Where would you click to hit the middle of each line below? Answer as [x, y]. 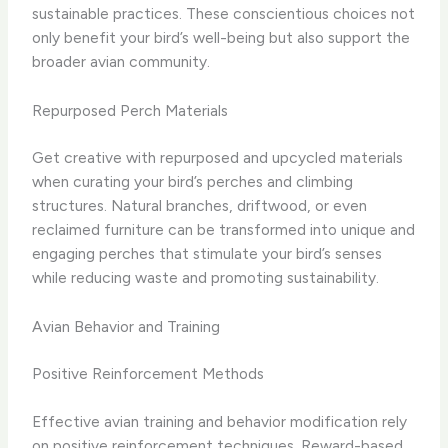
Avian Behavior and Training [126, 327]
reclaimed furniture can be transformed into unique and [224, 230]
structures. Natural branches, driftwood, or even [200, 206]
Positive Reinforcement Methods [148, 374]
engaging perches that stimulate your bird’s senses [207, 254]
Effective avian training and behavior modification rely [220, 421]
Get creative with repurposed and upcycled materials [218, 158]
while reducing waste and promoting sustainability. [206, 278]
